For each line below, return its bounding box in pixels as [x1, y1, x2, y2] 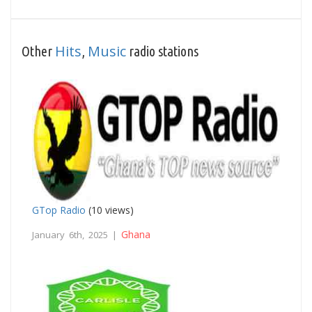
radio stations [126, 42, 198, 59]
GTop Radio [32, 203, 86, 217]
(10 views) [86, 203, 134, 217]
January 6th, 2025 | [32, 228, 121, 241]
